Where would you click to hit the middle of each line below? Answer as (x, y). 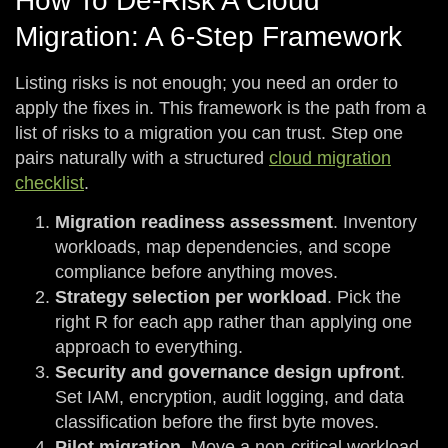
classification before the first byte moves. (217, 422)
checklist (49, 182)
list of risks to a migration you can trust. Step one (209, 132)
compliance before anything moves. (196, 272)
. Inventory (375, 222)
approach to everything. (149, 347)
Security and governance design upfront (227, 372)
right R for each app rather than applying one (233, 322)
